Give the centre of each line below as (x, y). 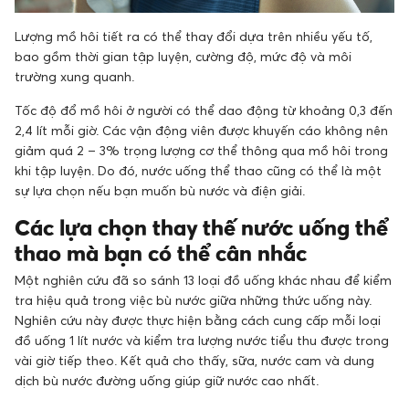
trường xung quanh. (74, 76)
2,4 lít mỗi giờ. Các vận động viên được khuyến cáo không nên (201, 130)
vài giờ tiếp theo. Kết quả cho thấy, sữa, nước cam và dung (194, 360)
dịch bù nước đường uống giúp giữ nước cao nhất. (167, 380)
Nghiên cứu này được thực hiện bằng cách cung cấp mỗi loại (198, 320)
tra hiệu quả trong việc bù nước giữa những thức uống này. (193, 299)
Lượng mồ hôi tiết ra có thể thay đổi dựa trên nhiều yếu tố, (194, 36)
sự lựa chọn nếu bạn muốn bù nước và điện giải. (160, 190)
